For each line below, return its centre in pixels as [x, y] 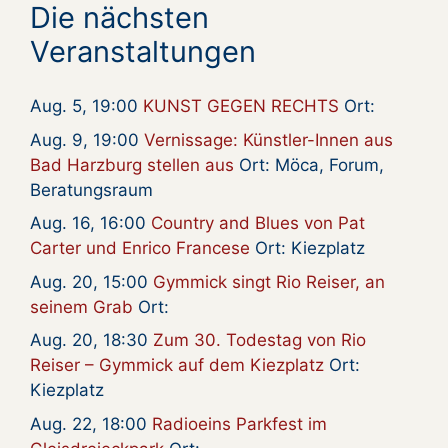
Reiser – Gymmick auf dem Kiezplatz [177, 365]
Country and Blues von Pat [258, 223]
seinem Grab [81, 306]
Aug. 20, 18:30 [91, 340]
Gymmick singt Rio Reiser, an [269, 281]
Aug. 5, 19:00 [86, 106]
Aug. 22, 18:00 [91, 423]
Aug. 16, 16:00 [90, 223]
